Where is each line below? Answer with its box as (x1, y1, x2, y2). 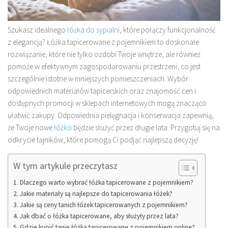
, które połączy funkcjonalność (120, 24, 216, 35)
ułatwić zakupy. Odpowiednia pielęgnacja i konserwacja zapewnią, (8, 110, 214, 120)
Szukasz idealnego (8, 24, 67, 35)
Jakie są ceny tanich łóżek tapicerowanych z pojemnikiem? (19, 200, 188, 209)
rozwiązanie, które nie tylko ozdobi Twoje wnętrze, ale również (8, 49, 201, 59)
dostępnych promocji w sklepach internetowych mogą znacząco (8, 98, 207, 108)
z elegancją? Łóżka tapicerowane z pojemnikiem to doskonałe (8, 37, 199, 47)
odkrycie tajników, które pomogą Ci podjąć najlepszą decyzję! (8, 134, 198, 145)
